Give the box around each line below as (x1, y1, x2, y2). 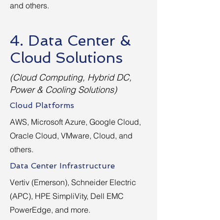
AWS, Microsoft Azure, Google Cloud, (10, 117, 141, 127)
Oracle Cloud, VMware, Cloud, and (10, 131, 133, 140)
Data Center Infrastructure (10, 161, 115, 170)
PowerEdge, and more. (10, 205, 90, 215)
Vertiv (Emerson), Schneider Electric (10, 177, 136, 187)
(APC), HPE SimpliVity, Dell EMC (10, 191, 124, 201)
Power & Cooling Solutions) (10, 84, 117, 95)
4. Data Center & (10, 32, 131, 49)
